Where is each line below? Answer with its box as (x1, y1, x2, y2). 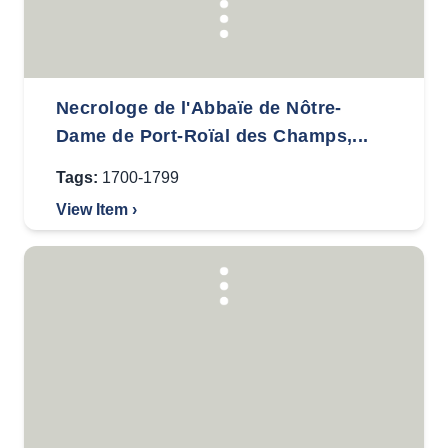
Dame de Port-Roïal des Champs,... (56, 126, 369, 146)
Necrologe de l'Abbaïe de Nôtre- (56, 98, 342, 118)
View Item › (56, 201, 137, 218)
